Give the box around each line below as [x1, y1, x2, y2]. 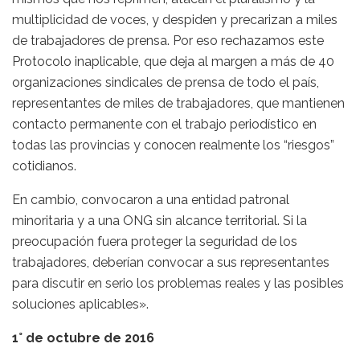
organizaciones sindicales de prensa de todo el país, [12, 74, 319, 90]
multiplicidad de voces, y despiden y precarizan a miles [12, 11, 337, 27]
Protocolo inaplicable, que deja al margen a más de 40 [12, 53, 334, 69]
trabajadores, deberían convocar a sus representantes [12, 254, 329, 270]
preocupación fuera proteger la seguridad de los [12, 233, 297, 249]
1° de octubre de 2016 [12, 329, 154, 346]
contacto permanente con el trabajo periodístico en [12, 116, 317, 132]
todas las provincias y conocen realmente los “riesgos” [12, 137, 334, 153]
